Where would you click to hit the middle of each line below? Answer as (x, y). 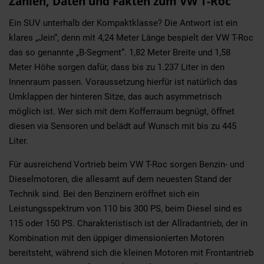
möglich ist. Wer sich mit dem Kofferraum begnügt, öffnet (122, 111)
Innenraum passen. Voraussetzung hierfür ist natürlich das (123, 82)
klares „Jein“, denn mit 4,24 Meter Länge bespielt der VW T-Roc (131, 37)
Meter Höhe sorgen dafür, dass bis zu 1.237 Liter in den (117, 67)
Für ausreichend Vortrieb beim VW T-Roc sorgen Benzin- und (126, 164)
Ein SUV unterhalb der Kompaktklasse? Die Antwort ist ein (123, 23)
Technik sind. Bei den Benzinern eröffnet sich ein (104, 194)
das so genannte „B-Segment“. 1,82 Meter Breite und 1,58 (120, 52)
